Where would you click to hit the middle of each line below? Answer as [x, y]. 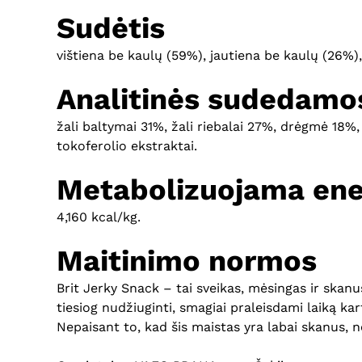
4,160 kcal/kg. [99, 217]
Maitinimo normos [187, 261]
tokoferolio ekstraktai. [127, 145]
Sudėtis [111, 28]
